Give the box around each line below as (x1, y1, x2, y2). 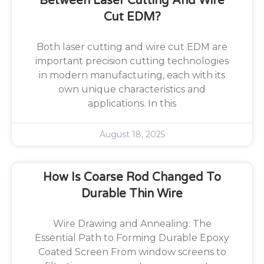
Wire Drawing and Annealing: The (52, 218, 212, 230)
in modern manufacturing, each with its (39, 70, 225, 81)
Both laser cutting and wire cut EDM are (37, 41, 227, 53)
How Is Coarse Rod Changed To (43, 170, 221, 185)
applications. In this (88, 98, 176, 110)
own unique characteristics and (58, 84, 206, 95)
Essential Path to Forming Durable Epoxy (35, 232, 229, 244)
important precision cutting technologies (35, 55, 229, 67)
